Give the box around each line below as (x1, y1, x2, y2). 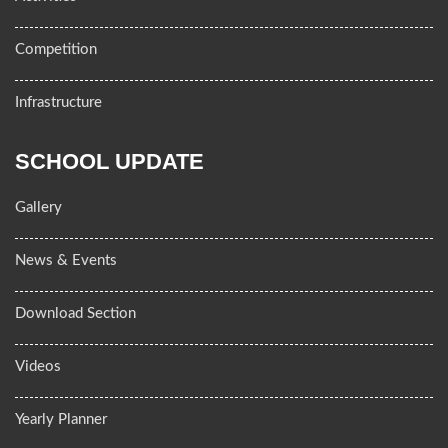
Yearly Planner (15, 411, 107, 427)
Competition (15, 41, 97, 57)
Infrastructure (15, 94, 102, 110)
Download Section (15, 305, 136, 321)
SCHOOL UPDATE (15, 148, 204, 174)
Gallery (15, 199, 62, 215)
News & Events (15, 252, 117, 268)
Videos (15, 358, 61, 374)
